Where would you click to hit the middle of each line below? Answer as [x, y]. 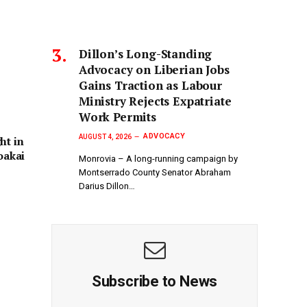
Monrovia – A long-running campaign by [158, 158]
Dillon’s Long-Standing [146, 54]
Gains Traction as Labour [150, 86]
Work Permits [118, 117]
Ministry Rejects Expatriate [155, 101]
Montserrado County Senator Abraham [155, 172]
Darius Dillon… [107, 186]
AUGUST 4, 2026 [105, 136]
